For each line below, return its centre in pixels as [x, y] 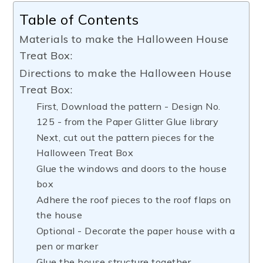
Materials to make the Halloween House [124, 39]
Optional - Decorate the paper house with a [136, 231]
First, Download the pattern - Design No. [128, 106]
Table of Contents [79, 19]
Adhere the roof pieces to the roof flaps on [134, 200]
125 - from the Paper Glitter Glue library [127, 122]
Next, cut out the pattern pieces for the [125, 137]
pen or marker [67, 246]
